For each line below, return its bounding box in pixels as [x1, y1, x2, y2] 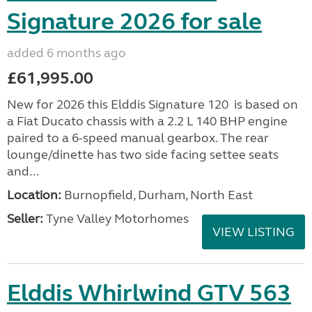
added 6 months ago [7, 45, 126, 61]
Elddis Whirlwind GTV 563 [7, 279, 291, 308]
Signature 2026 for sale [7, 7, 262, 36]
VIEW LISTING [212, 224, 295, 240]
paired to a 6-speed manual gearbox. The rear [7, 130, 269, 146]
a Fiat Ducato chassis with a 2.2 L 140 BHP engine [7, 114, 288, 129]
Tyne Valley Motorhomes [43, 211, 189, 226]
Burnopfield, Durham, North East [61, 187, 253, 203]
